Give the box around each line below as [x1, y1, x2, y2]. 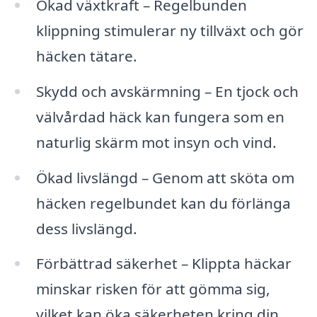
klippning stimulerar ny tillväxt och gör [35, 20, 304, 40]
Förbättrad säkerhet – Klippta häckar [35, 253, 292, 274]
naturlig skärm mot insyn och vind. [35, 132, 277, 152]
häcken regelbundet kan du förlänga [35, 192, 291, 213]
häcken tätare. [35, 45, 137, 66]
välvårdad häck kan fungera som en [35, 106, 284, 127]
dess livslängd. [35, 218, 137, 238]
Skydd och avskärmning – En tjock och [35, 81, 299, 101]
